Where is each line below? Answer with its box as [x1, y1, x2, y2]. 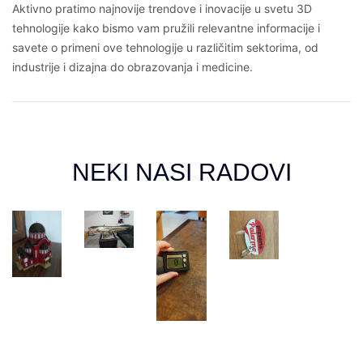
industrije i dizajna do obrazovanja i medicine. [12, 60, 253, 75]
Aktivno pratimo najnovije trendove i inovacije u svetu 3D [12, 2, 312, 16]
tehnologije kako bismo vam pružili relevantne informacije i [12, 21, 320, 36]
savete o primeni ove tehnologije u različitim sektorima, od [12, 41, 318, 55]
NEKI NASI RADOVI [71, 159, 292, 186]
